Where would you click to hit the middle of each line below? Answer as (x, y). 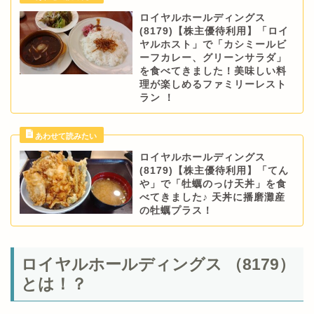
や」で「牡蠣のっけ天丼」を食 (213, 184)
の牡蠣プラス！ (176, 210)
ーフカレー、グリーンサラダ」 (213, 57)
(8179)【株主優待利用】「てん (214, 170)
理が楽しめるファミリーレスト (213, 84)
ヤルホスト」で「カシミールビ (213, 44)
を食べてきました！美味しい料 (213, 71)
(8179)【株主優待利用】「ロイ (214, 31)
